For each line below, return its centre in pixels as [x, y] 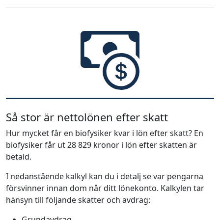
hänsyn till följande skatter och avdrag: [78, 200]
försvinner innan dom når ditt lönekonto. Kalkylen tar [105, 188]
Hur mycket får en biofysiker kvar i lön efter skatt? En [105, 133]
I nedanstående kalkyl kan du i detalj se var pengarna [105, 176]
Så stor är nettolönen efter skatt [87, 117]
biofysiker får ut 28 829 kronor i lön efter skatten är [101, 145]
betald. [19, 156]
